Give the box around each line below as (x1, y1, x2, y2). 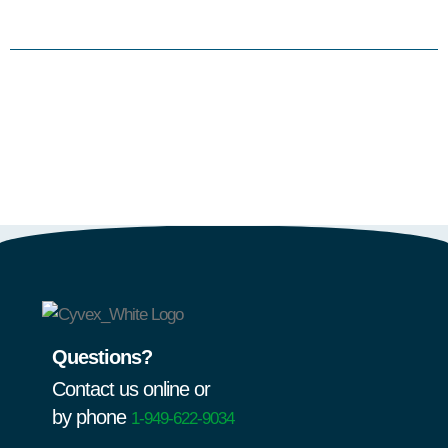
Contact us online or (52, 378, 210, 400)
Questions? (52, 346, 152, 368)
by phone (52, 406, 131, 428)
